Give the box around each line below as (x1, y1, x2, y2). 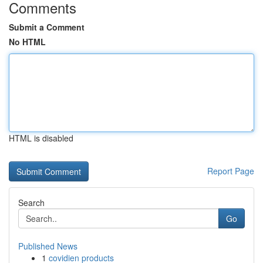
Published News (18, 240, 77, 252)
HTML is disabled (9, 132, 73, 144)
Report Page (207, 165, 254, 177)
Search (18, 197, 45, 208)
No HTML (9, 36, 46, 48)
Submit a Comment (9, 21, 85, 33)
